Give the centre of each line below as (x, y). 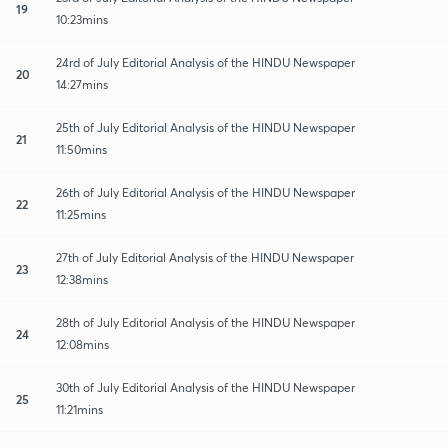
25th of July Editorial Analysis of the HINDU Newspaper (205, 127)
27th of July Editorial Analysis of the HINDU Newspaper (205, 257)
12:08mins (82, 344)
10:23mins (82, 19)
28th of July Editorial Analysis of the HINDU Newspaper (205, 322)
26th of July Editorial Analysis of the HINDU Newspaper (205, 192)
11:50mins (81, 149)
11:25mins (81, 214)
